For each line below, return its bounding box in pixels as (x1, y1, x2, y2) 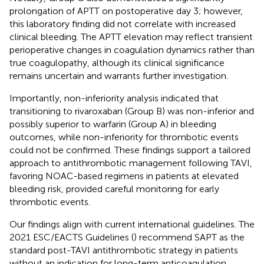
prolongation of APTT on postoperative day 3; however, (9, 5, 243, 16)
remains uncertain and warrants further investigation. (9, 70, 228, 81)
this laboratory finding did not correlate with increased (9, 18, 236, 29)
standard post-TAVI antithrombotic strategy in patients (9, 244, 238, 256)
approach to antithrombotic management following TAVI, (9, 157, 252, 169)
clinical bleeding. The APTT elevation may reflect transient (9, 31, 253, 42)
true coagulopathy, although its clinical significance (9, 57, 225, 68)
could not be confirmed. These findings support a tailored (9, 144, 250, 156)
